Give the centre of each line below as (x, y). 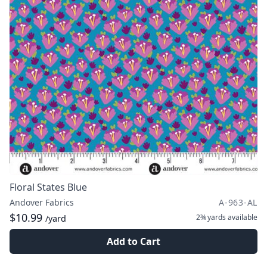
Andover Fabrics (42, 202)
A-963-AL (238, 202)
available (242, 217)
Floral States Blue (48, 187)
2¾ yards (211, 217)
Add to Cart (133, 241)
